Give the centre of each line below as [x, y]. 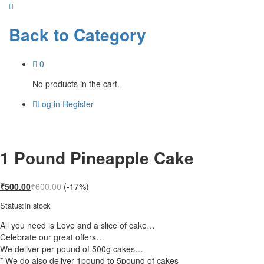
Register [78, 103]
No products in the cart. [76, 83]
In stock [37, 206]
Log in [49, 103]
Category [108, 34]
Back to [39, 34]
